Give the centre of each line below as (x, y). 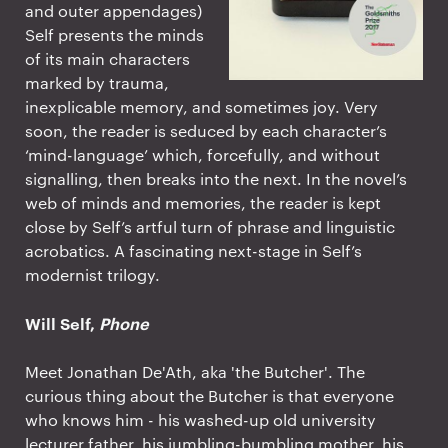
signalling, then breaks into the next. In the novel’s (216, 178)
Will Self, (62, 322)
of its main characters (107, 58)
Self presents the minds (114, 34)
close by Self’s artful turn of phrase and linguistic (210, 226)
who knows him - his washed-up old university (200, 419)
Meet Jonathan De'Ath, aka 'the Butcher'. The (195, 371)
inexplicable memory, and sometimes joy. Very (201, 106)
